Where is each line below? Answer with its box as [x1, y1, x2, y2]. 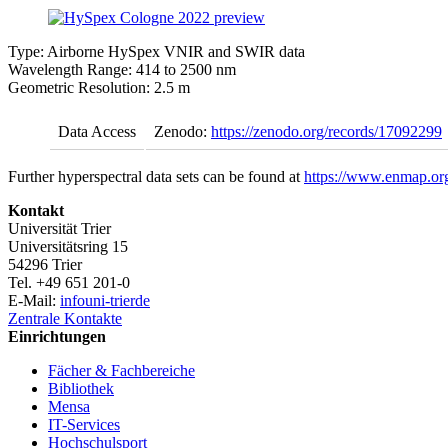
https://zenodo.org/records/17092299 [211, 123, 442, 141]
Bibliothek [48, 380, 114, 398]
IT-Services [48, 416, 120, 434]
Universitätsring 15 [8, 238, 128, 256]
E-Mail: [8, 292, 60, 310]
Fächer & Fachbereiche [48, 362, 195, 380]
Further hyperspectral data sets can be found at [8, 168, 304, 186]
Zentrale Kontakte [8, 310, 122, 328]
